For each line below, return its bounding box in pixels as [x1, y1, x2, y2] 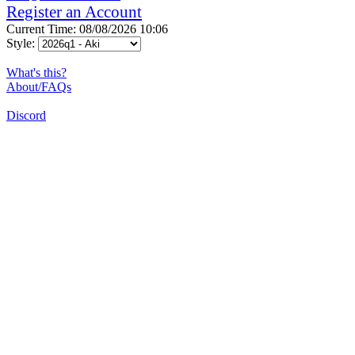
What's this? [6, 65, 67, 79]
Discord [6, 108, 46, 122]
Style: [6, 36, 38, 50]
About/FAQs [6, 79, 71, 94]
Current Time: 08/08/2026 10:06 [6, 21, 168, 36]
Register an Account [6, 2, 142, 21]
